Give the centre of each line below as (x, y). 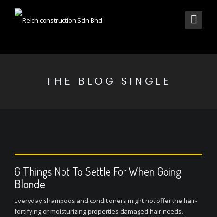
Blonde (30, 184)
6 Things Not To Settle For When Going (98, 171)
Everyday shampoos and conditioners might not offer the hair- (106, 201)
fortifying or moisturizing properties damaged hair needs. (99, 211)
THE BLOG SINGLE (108, 81)
